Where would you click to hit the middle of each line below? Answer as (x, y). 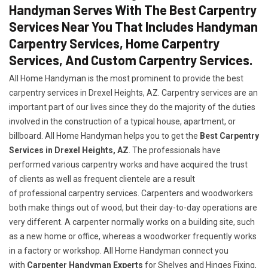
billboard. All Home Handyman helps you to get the (104, 136)
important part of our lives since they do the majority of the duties (132, 107)
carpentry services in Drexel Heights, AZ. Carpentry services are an (133, 93)
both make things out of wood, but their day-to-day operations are (133, 208)
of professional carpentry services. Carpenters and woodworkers (131, 193)
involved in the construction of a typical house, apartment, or (122, 121)
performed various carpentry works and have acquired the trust (128, 165)
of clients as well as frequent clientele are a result (102, 179)
